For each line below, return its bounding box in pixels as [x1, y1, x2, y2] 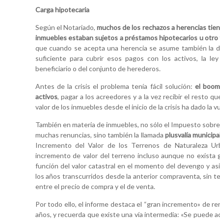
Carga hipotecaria [35, 5, 89, 14]
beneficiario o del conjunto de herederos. [35, 64, 161, 73]
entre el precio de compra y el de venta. [35, 182, 155, 191]
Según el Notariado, [35, 23, 97, 31]
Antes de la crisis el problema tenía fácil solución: [35, 82, 195, 90]
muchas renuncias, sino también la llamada [35, 130, 165, 139]
